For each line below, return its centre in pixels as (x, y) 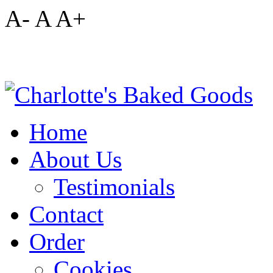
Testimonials (114, 187)
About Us (76, 159)
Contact (66, 214)
